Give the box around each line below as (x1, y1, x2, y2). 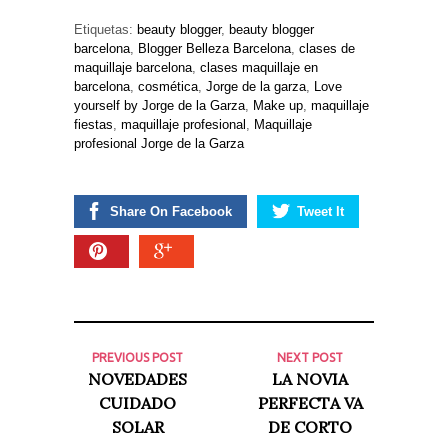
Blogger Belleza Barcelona (138, 41, 291, 57)
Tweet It (297, 204, 344, 220)
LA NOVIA (272, 369, 349, 390)
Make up (253, 98, 303, 114)
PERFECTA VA (257, 393, 363, 414)
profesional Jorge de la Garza (74, 136, 244, 152)
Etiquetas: (74, 22, 137, 38)
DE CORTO (268, 417, 353, 438)
